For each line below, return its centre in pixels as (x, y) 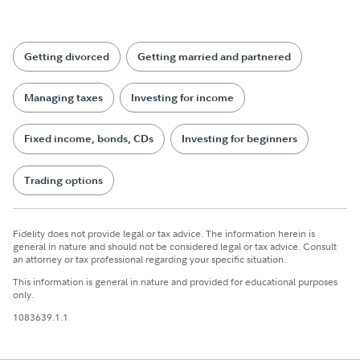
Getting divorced (67, 57)
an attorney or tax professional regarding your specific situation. (150, 259)
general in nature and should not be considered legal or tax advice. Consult (175, 246)
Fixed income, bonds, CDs (89, 139)
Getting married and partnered (214, 57)
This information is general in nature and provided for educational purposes (176, 281)
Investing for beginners (239, 139)
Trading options (64, 180)
